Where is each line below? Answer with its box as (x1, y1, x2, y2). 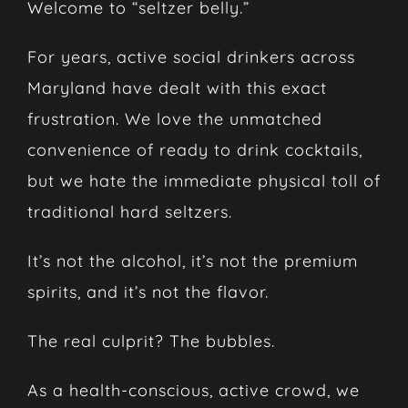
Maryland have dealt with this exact (26, 76, 327, 98)
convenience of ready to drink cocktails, (26, 138, 362, 160)
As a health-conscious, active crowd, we (26, 379, 360, 401)
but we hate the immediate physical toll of (26, 169, 381, 191)
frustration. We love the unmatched (26, 107, 322, 129)
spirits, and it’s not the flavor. (26, 280, 269, 302)
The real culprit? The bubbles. (26, 330, 275, 352)
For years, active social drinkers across (26, 46, 355, 67)
